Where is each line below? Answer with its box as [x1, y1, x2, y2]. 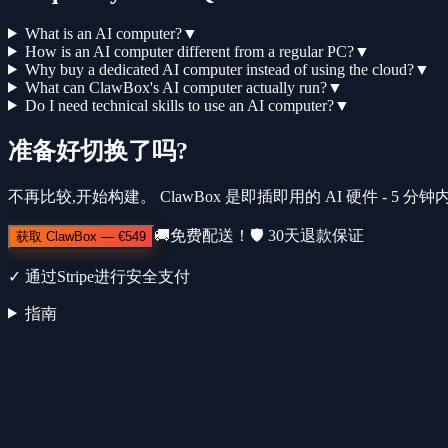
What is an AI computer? [24, 24, 182, 42]
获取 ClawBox [16, 228, 97, 244]
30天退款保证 [268, 226, 364, 244]
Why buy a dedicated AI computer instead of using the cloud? [24, 60, 414, 78]
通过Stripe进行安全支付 [25, 267, 190, 285]
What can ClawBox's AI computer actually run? [24, 78, 327, 96]
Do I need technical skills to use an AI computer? [24, 96, 334, 114]
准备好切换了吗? [8, 137, 188, 164]
